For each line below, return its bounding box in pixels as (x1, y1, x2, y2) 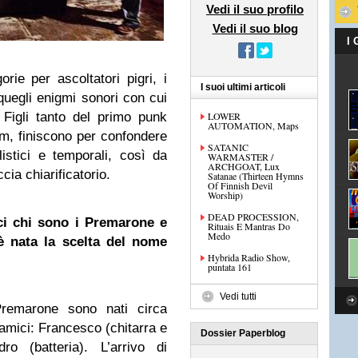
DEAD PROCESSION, (208, 210, 299, 223)
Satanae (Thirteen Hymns (208, 169, 304, 182)
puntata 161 (208, 261, 252, 273)
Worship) (208, 189, 243, 201)
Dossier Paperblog (201, 328, 285, 339)
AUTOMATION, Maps (208, 119, 299, 132)
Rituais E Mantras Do (208, 220, 290, 233)
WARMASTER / (208, 150, 273, 163)
